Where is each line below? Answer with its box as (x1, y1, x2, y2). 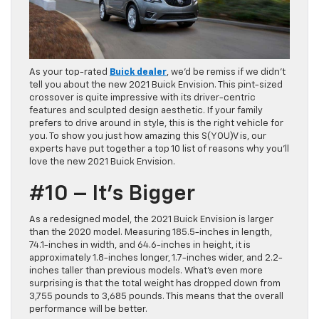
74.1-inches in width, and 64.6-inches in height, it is (29, 240, 251, 250)
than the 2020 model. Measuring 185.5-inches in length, (29, 227, 272, 237)
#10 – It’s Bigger (29, 183, 195, 205)
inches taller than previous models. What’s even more (29, 266, 263, 276)
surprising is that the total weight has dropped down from (29, 278, 281, 288)
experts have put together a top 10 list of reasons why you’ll (29, 144, 289, 154)
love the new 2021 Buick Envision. (29, 157, 175, 167)
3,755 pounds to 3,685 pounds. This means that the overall (29, 291, 283, 301)
